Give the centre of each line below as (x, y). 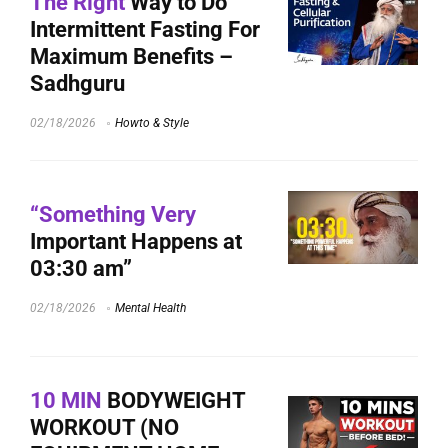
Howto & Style (152, 122)
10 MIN (66, 400)
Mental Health (150, 308)
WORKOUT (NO (104, 427)
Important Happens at (136, 242)
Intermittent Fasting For (145, 29)
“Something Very (113, 215)
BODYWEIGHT (173, 400)
